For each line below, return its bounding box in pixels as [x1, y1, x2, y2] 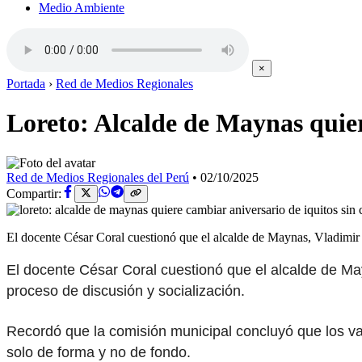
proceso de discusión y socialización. [6, 282, 249, 299]
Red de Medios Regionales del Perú [6, 170, 189, 184]
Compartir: [6, 187, 61, 201]
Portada [6, 77, 45, 90]
